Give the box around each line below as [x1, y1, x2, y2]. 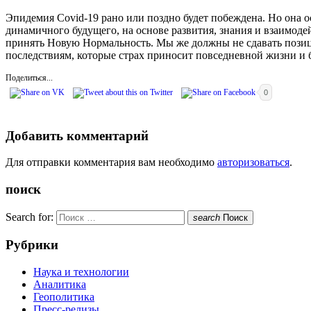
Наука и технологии [33, 266, 129, 278]
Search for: [6, 210, 53, 223]
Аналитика [33, 278, 86, 291]
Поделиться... [6, 72, 53, 83]
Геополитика [33, 291, 94, 303]
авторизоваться [217, 156, 289, 169]
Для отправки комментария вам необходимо [6, 156, 217, 169]
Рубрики [6, 237, 58, 253]
